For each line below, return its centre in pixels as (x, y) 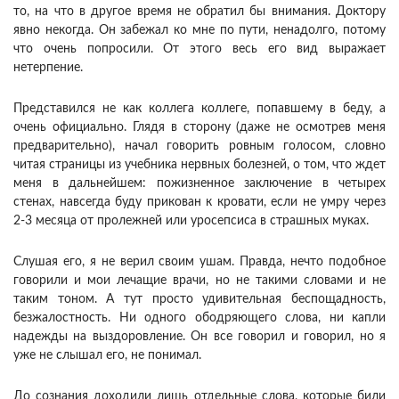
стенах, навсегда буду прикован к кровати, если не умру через (199, 203)
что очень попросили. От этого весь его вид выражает (199, 49)
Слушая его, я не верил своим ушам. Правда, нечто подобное (199, 262)
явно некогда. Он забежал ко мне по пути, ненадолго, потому (199, 31)
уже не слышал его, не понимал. (107, 356)
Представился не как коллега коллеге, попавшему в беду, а (199, 109)
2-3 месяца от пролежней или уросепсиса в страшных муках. (191, 221)
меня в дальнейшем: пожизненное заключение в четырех (199, 184)
